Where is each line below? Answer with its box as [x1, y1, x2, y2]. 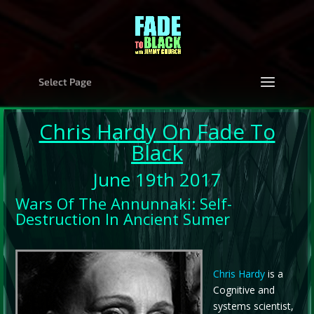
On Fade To [156, 116, 275, 146]
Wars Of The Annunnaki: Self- [15, 192, 232, 214]
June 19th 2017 [93, 166, 221, 192]
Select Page [38, 76, 92, 88]
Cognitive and [212, 282, 275, 296]
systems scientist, [212, 299, 294, 313]
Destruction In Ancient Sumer [15, 207, 230, 229]
